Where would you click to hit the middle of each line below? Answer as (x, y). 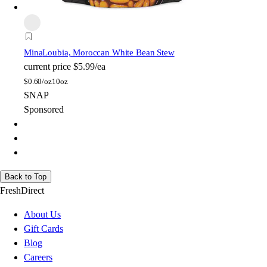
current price (47, 67)
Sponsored (44, 110)
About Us (42, 215)
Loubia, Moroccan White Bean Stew (108, 53)
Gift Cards (44, 229)
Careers (38, 257)
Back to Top (26, 177)
